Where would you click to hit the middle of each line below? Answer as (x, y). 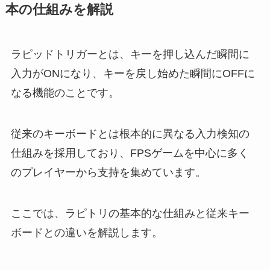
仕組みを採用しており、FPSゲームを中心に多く (130, 153)
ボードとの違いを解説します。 (86, 232)
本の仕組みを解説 (59, 9)
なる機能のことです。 (65, 93)
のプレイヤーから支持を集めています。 (108, 172)
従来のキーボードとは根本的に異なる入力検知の (130, 133)
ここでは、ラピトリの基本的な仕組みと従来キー (130, 213)
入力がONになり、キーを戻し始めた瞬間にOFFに (133, 73)
